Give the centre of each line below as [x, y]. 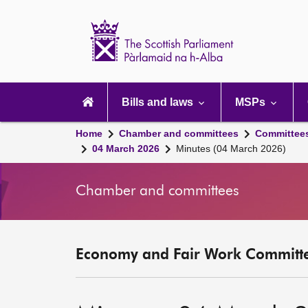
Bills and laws [159, 102]
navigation [93, 98]
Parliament [280, 33]
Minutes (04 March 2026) [231, 148]
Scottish [273, 22]
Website [274, 44]
